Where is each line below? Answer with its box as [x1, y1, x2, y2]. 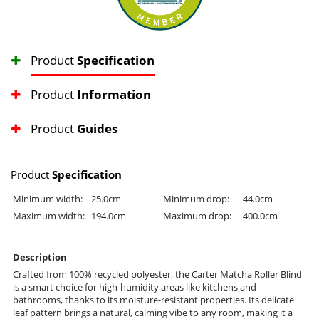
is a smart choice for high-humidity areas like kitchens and [13, 281, 256, 294]
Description [13, 251, 67, 264]
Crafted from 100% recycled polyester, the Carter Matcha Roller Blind [13, 268, 302, 281]
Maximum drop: [163, 209, 231, 223]
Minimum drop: [163, 192, 229, 206]
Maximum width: [13, 209, 85, 223]
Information [77, 86, 151, 103]
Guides [77, 120, 117, 137]
